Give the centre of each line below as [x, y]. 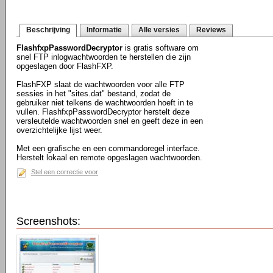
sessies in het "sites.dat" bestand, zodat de [94, 94]
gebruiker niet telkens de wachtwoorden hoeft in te [105, 103]
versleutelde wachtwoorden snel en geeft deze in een [110, 121]
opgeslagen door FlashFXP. [65, 66]
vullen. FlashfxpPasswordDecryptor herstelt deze [103, 112]
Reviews [211, 30]
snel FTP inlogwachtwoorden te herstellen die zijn [104, 57]
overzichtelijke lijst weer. [59, 130]
